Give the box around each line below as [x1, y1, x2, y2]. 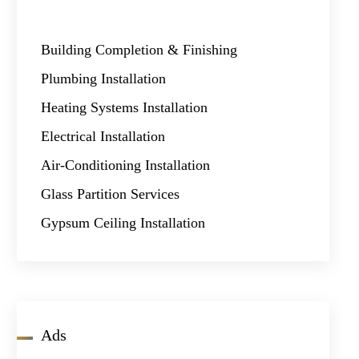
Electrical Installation [41, 128, 166, 144]
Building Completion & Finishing [41, 42, 238, 58]
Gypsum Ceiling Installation [41, 215, 206, 231]
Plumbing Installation [41, 71, 167, 87]
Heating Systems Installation [41, 99, 208, 115]
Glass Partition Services [41, 186, 180, 202]
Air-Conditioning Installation [41, 157, 211, 173]
